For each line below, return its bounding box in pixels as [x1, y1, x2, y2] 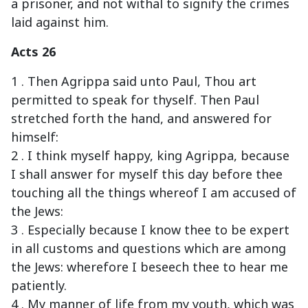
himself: [11, 129, 58, 146]
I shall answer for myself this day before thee [11, 166, 283, 183]
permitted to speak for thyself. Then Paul [11, 91, 259, 109]
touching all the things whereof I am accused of [11, 184, 296, 201]
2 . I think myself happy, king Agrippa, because [11, 147, 289, 164]
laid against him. [11, 14, 109, 31]
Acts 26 [11, 43, 56, 60]
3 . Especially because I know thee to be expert [11, 221, 289, 239]
